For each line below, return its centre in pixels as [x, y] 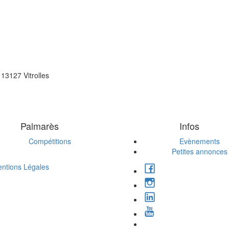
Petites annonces [199, 152]
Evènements [199, 141]
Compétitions [50, 141]
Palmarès [40, 126]
